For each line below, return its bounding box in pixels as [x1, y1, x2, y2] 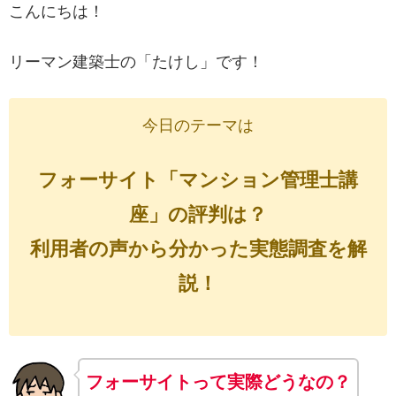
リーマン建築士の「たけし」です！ [9, 53, 263, 72]
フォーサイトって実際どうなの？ [86, 372, 352, 392]
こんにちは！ [9, 3, 104, 21]
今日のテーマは [142, 117, 254, 135]
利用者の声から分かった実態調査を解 [29, 237, 367, 260]
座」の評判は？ [129, 202, 267, 225]
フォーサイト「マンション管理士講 [38, 168, 358, 191]
